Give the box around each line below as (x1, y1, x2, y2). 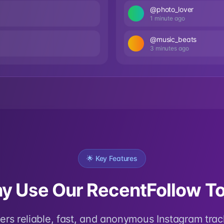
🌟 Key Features (86, 154, 138, 162)
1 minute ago (150, 14, 185, 22)
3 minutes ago (150, 44, 189, 52)
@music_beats (150, 35, 197, 43)
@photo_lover (150, 5, 194, 13)
